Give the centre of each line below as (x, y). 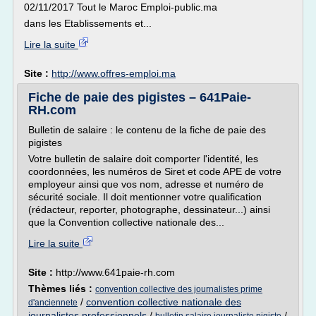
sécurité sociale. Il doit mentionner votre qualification (145, 197)
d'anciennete (53, 303)
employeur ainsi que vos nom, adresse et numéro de (146, 184)
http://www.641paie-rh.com (115, 272)
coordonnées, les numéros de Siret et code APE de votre (155, 171)
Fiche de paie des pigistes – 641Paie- (140, 97)
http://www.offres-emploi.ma (114, 73)
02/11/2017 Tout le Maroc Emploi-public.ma (121, 7)
